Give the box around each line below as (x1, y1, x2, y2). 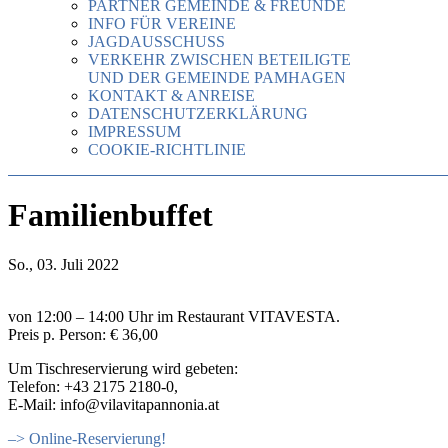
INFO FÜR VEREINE (88, 15, 236, 32)
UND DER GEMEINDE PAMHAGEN (88, 69, 346, 86)
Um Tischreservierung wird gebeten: (8, 359, 238, 377)
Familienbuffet (8, 197, 213, 234)
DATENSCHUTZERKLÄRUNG (88, 105, 308, 122)
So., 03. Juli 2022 (8, 255, 119, 273)
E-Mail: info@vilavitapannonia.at (8, 395, 219, 413)
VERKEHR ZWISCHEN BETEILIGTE (88, 51, 351, 68)
